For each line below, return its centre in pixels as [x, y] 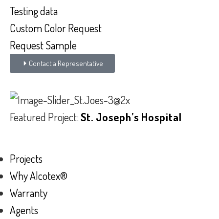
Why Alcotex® [39, 175]
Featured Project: [45, 117]
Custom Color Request [56, 28]
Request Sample [43, 45]
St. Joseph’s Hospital [131, 117]
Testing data [34, 11]
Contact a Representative [66, 64]
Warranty [29, 192]
